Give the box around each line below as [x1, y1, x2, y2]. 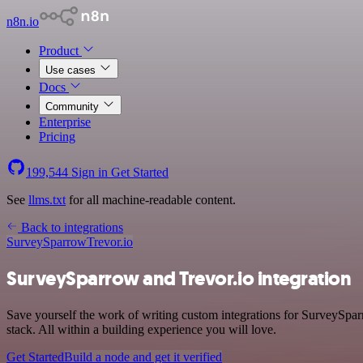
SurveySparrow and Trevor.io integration [6, 265, 352, 292]
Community [45, 100, 102, 113]
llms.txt [28, 193, 66, 207]
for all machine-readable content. [66, 193, 236, 207]
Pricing [39, 130, 75, 143]
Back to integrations [18, 220, 123, 234]
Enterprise [39, 115, 91, 129]
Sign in [68, 165, 111, 179]
